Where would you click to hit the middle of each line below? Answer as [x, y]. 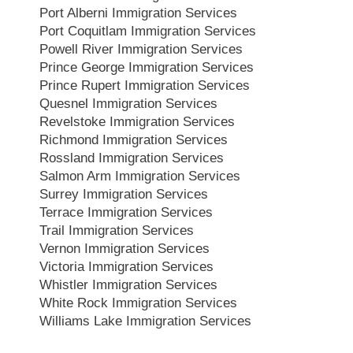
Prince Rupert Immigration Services [145, 85]
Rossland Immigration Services [132, 158]
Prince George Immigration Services [147, 67]
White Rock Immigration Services [138, 303]
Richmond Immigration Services [134, 139]
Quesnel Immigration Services [128, 103]
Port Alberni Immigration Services [138, 13]
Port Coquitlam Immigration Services [148, 31]
